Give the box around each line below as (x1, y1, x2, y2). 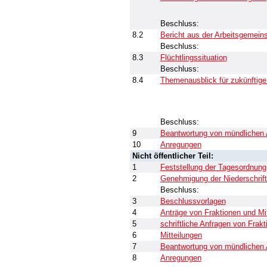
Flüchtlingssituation (160, 53, 227, 62)
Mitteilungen (160, 231, 202, 240)
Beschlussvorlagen (160, 197, 226, 206)
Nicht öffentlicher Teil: (132, 151, 213, 160)
